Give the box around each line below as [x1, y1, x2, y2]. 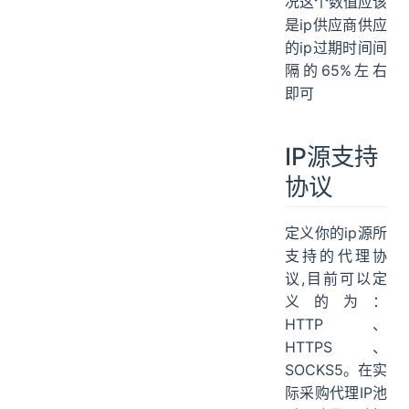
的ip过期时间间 [285, 37, 387, 57]
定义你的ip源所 [285, 223, 387, 242]
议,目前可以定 [285, 268, 387, 288]
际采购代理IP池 [285, 383, 387, 402]
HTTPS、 [285, 337, 387, 356]
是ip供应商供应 [285, 15, 387, 34]
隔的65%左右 [285, 60, 387, 79]
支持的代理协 [285, 246, 387, 265]
